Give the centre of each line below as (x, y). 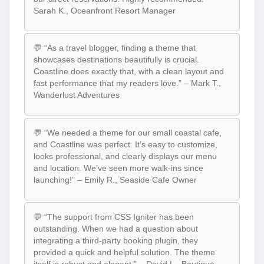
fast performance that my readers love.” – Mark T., (127, 83)
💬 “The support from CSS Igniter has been (114, 217)
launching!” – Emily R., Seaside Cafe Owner (115, 179)
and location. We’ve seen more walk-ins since (118, 168)
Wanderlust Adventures (77, 95)
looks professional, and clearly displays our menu (125, 156)
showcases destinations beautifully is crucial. (116, 60)
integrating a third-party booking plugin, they (116, 241)
